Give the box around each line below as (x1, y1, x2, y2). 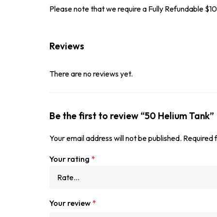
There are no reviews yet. (49, 69, 133, 78)
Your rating (49, 154, 91, 164)
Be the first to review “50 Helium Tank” (49, 110, 214, 122)
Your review (49, 198, 92, 208)
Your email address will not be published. (49, 133, 182, 143)
